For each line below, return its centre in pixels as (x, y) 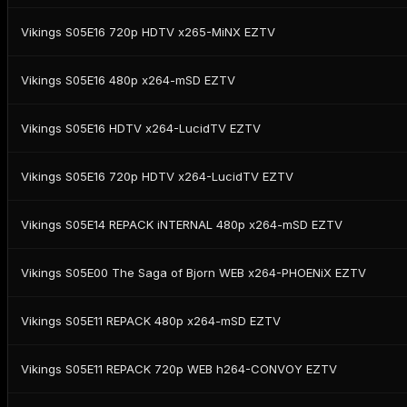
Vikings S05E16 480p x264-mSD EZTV (128, 79)
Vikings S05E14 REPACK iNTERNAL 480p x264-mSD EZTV (182, 224)
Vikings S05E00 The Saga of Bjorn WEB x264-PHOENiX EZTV (194, 272)
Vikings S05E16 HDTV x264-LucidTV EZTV (141, 128)
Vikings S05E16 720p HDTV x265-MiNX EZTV (148, 31)
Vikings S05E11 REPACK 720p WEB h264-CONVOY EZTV (179, 368)
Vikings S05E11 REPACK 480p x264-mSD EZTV (151, 320)
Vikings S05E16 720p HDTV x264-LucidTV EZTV (157, 176)
